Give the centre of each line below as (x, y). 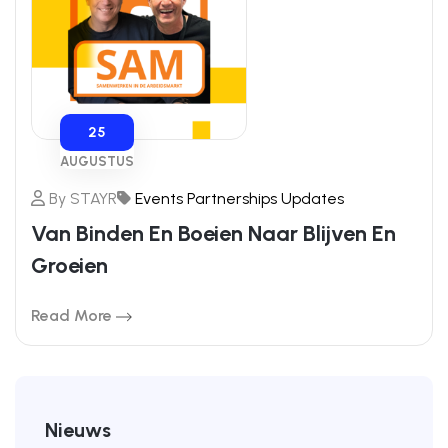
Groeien (69, 265)
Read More (73, 315)
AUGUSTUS (97, 161)
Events (159, 198)
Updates (312, 198)
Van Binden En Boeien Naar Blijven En (213, 233)
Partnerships (232, 198)
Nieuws (78, 430)
